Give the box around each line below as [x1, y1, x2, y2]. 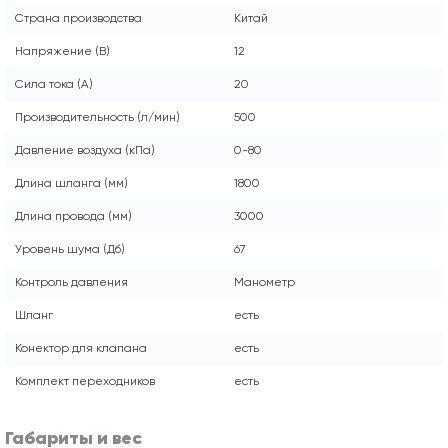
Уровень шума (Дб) [15, 241, 125, 256]
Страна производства [15, 10, 142, 25]
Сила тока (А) [15, 76, 93, 91]
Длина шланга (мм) [15, 175, 128, 190]
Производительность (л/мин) [15, 109, 180, 124]
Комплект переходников [15, 373, 155, 388]
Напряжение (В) [15, 43, 110, 58]
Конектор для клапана [15, 340, 147, 355]
